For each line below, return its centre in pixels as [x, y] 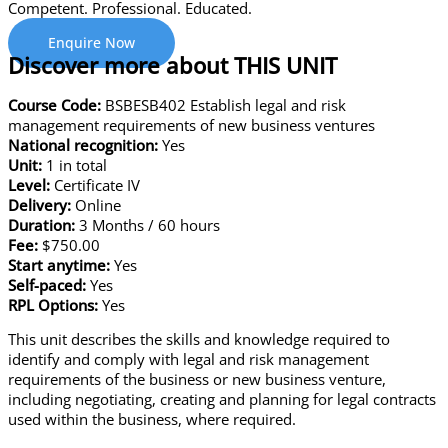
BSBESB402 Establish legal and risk [225, 104]
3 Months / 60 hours [147, 224]
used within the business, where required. [152, 419]
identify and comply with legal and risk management [188, 359]
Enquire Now [91, 43]
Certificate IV [95, 184]
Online [96, 204]
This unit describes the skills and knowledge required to [199, 339]
